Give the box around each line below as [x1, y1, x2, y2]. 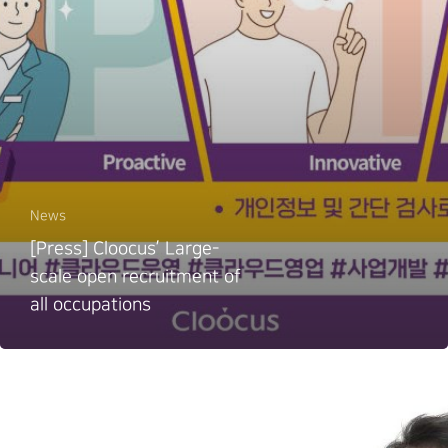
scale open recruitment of [29, 267, 242, 287]
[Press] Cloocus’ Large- [30, 239, 220, 259]
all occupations [29, 295, 151, 315]
